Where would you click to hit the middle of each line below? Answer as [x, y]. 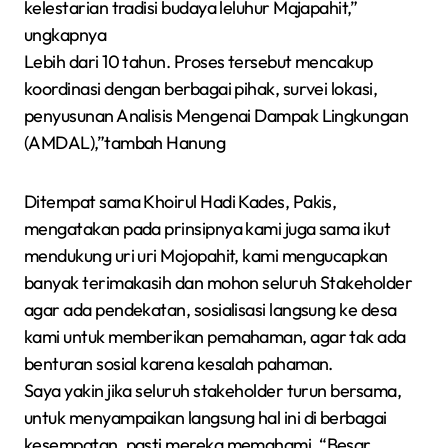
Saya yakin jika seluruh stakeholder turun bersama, [212, 390]
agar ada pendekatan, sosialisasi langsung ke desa [210, 309]
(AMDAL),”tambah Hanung [125, 142]
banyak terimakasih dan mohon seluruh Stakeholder [218, 282]
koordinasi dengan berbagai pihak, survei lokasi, [201, 88]
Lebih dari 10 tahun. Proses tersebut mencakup [198, 61]
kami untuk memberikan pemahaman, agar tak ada [215, 336]
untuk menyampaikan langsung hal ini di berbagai [205, 417]
